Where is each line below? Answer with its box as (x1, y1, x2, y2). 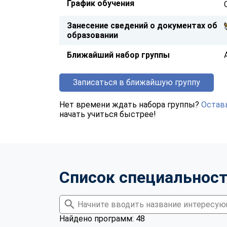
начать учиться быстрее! (59, 109, 156, 119)
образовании (67, 30, 118, 40)
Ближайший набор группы (67, 50, 170, 60)
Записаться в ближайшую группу (73, 77, 200, 87)
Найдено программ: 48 (59, 213, 145, 223)
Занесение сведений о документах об (67, 20, 217, 30)
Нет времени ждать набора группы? (59, 99, 201, 109)
